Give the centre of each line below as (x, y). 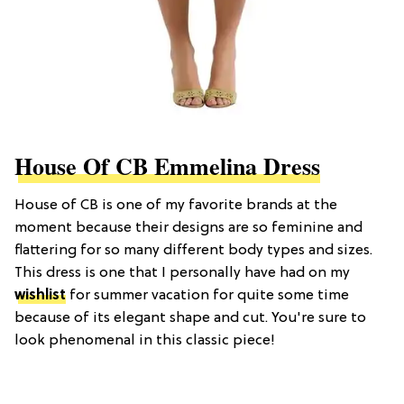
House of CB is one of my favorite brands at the (176, 205)
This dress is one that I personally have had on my (182, 273)
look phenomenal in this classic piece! (145, 340)
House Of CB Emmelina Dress (167, 165)
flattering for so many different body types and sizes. (193, 250)
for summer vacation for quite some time (207, 295)
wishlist (40, 295)
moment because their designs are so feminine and (188, 228)
